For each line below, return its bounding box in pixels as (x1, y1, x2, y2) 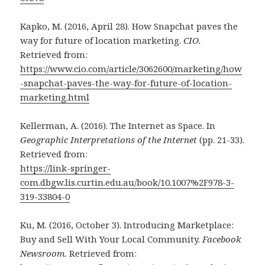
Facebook (202, 232, 242, 245)
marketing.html (20, 91, 90, 103)
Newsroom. (20, 247, 70, 259)
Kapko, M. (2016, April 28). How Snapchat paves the (20, 20, 238, 32)
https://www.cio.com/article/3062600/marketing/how (20, 62, 243, 75)
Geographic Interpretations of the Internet (20, 133, 200, 146)
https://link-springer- (20, 161, 111, 174)
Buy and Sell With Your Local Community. (20, 232, 203, 245)
